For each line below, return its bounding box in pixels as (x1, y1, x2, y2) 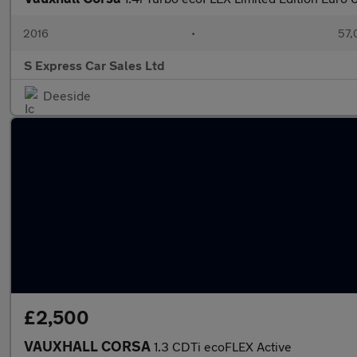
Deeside (43, 88, 91, 103)
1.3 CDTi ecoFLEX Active (154, 339, 292, 354)
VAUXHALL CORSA (24, 337, 154, 355)
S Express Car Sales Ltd (24, 57, 165, 73)
